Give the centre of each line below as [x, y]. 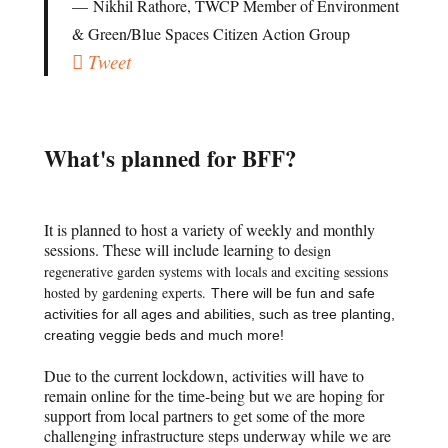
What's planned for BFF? [171, 157]
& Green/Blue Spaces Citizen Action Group [211, 33]
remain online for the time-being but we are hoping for [214, 395]
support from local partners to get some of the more [205, 415]
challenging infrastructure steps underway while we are [218, 435]
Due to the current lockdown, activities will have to [204, 375]
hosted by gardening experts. [128, 292]
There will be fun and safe [293, 292]
